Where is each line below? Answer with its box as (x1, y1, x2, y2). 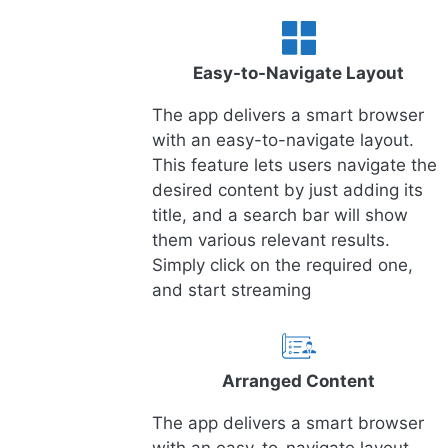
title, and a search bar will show (152, 205, 408, 226)
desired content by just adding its (152, 180, 423, 201)
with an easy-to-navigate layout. (152, 130, 414, 151)
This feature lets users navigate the (152, 155, 437, 176)
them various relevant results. (152, 230, 390, 251)
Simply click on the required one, (152, 255, 413, 276)
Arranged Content (222, 371, 376, 392)
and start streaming (152, 280, 311, 301)
